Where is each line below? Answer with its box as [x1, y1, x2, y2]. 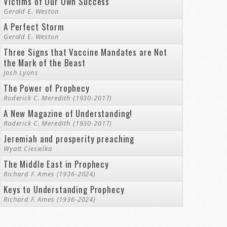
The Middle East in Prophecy [4, 158, 109, 170]
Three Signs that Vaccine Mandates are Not [4, 46, 167, 58]
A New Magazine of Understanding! [4, 107, 133, 120]
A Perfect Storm [4, 20, 64, 33]
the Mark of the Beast [4, 56, 86, 69]
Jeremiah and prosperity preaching [4, 132, 135, 145]
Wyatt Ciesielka [4, 144, 52, 153]
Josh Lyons [4, 68, 39, 77]
